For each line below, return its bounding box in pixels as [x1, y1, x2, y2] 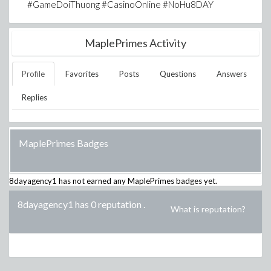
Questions [160, 69, 196, 79]
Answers [217, 69, 247, 79]
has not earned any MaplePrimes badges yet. [57, 176, 217, 186]
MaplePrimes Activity [85, 36, 186, 50]
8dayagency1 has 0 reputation [18, 198, 142, 210]
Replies [22, 93, 47, 102]
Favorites [65, 69, 99, 79]
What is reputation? [171, 204, 246, 214]
